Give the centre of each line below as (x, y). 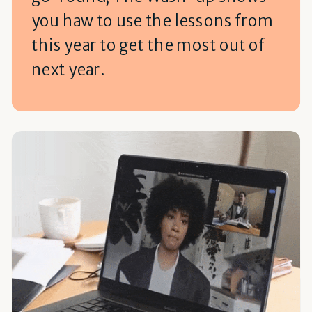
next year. (68, 69)
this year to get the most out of (148, 45)
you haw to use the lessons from (152, 21)
